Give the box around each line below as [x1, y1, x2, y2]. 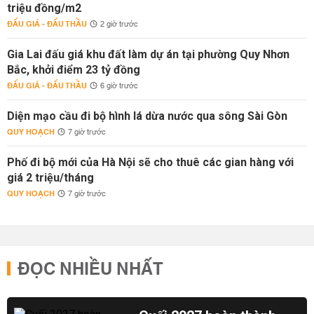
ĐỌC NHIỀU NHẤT [18, 254, 163, 285]
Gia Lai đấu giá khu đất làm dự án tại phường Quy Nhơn [7, 47, 289, 61]
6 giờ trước [100, 78, 138, 93]
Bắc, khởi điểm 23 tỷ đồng [7, 62, 140, 76]
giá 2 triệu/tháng [7, 170, 94, 184]
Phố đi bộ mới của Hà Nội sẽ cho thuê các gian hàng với [7, 155, 294, 169]
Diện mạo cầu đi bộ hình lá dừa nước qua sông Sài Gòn [7, 109, 287, 123]
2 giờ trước [100, 17, 138, 32]
